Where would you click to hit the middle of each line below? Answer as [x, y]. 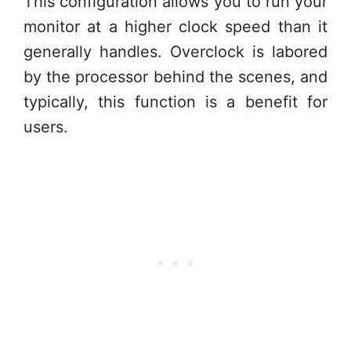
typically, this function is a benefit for [175, 102]
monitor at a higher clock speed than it [175, 27]
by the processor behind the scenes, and [175, 77]
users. [46, 127]
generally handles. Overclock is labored [175, 52]
